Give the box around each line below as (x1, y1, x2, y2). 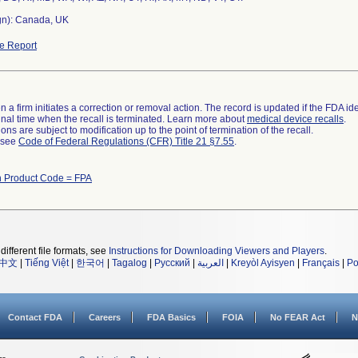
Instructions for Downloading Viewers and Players (109, 245, 324, 257)
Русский (154, 257, 190, 268)
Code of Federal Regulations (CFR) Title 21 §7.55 (18, 136, 234, 147)
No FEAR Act (270, 312, 325, 322)
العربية (197, 257, 224, 268)
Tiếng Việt (25, 257, 69, 268)
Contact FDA (8, 312, 62, 322)
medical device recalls (247, 113, 344, 125)
